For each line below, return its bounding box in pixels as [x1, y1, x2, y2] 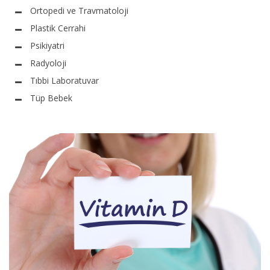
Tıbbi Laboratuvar [30, 74, 99, 86]
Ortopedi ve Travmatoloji [30, 4, 128, 16]
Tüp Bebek [30, 92, 72, 104]
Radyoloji [30, 57, 66, 69]
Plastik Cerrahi [30, 22, 86, 34]
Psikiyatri [30, 39, 64, 51]
